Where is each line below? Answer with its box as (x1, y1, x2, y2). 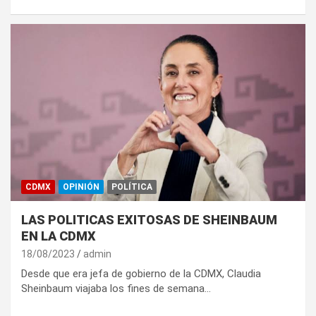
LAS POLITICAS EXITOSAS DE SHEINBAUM (21, 212, 277, 227)
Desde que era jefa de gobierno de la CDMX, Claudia (21, 267, 261, 280)
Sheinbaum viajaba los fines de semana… (21, 281, 211, 295)
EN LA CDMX (21, 228, 96, 243)
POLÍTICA (111, 181, 152, 192)
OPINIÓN (63, 181, 99, 192)
